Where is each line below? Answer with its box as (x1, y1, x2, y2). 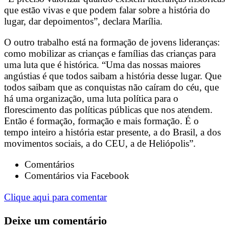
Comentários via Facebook (25, 170, 129, 181)
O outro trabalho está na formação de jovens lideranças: (4, 37, 220, 48)
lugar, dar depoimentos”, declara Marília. (4, 16, 163, 27)
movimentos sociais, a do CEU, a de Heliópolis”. (4, 138, 196, 149)
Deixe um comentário (4, 214, 107, 227)
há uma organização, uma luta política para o (4, 93, 178, 104)
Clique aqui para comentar (4, 191, 107, 202)
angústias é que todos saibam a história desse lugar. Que (4, 71, 221, 82)
